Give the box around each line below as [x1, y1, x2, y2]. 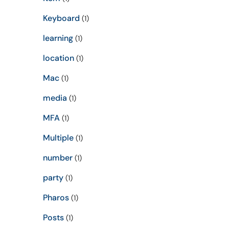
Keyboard [42, 13, 80, 24]
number [42, 152, 73, 163]
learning [42, 33, 73, 43]
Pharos [42, 192, 69, 203]
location [42, 53, 74, 63]
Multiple [42, 132, 74, 143]
